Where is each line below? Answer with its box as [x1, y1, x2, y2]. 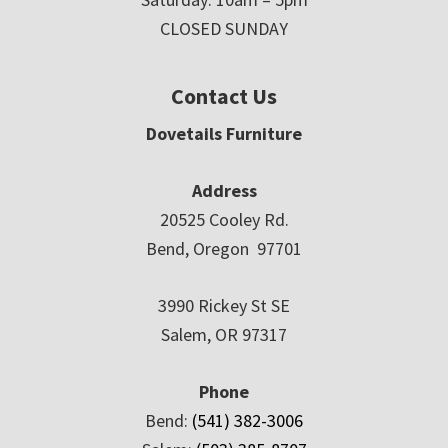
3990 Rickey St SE [158, 294, 290, 318]
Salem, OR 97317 [161, 323, 287, 347]
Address [191, 179, 257, 203]
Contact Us [171, 82, 277, 111]
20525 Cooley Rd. [159, 208, 289, 232]
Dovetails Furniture [146, 122, 302, 146]
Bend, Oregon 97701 [146, 237, 302, 261]
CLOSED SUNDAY [160, 17, 288, 41]
